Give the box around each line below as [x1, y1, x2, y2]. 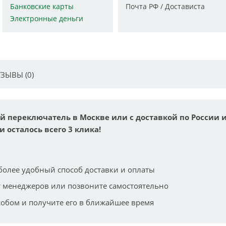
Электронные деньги [10, 14, 84, 23]
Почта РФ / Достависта [125, 2, 205, 11]
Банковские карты [10, 2, 74, 11]
